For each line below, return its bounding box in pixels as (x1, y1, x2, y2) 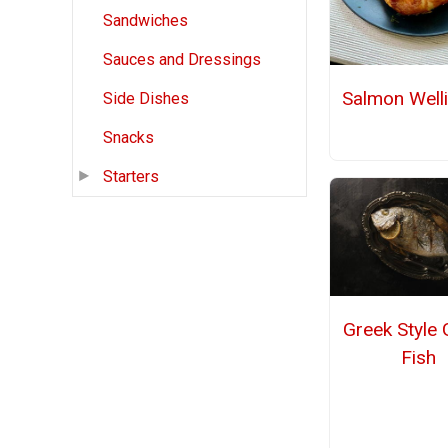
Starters (103, 167, 159, 187)
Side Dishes (103, 89, 189, 109)
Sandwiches (103, 11, 188, 31)
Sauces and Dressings (103, 50, 261, 70)
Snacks (103, 128, 154, 148)
